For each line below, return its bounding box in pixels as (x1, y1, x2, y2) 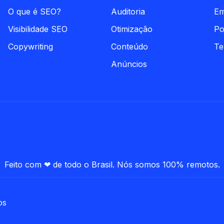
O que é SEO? (8, 6, 61, 16)
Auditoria (110, 6, 145, 16)
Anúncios (110, 58, 147, 69)
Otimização (110, 23, 152, 34)
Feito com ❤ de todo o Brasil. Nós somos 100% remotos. (4, 159, 220, 169)
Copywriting (8, 41, 53, 51)
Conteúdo (110, 41, 148, 51)
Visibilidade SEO (8, 23, 68, 34)
